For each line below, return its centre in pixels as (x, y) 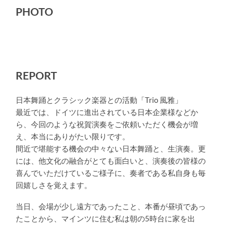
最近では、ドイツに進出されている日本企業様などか (107, 112)
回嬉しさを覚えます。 (54, 185)
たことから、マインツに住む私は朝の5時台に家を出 (106, 219)
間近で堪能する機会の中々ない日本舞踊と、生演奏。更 (111, 148)
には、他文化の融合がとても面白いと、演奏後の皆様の (111, 161)
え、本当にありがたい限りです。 (73, 136)
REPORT (37, 75)
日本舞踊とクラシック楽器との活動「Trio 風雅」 (99, 100)
